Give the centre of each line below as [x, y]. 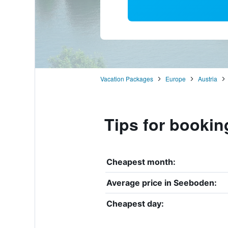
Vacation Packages [126, 78]
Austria [207, 78]
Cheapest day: [135, 203]
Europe [175, 78]
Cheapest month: [141, 162]
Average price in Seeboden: [161, 182]
